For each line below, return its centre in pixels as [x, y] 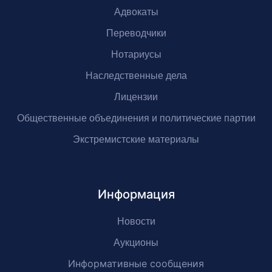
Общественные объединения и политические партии [136, 118]
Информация [136, 194]
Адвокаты [136, 12]
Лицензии [136, 97]
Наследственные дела [136, 76]
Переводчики [136, 33]
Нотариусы [136, 54]
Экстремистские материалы [136, 139]
